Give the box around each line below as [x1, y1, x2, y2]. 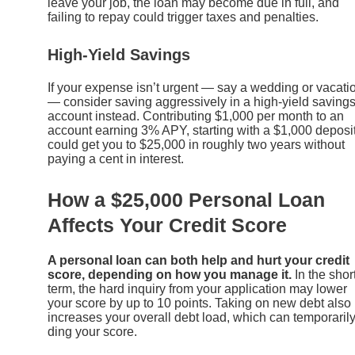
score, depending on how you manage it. [48, 267, 292, 281]
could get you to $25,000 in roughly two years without [48, 138, 345, 152]
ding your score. [48, 324, 137, 338]
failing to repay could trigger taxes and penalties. [48, 10, 319, 24]
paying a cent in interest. [48, 152, 184, 166]
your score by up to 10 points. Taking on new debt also [48, 296, 351, 310]
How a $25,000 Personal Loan [48, 188, 325, 211]
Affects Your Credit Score [48, 213, 287, 236]
